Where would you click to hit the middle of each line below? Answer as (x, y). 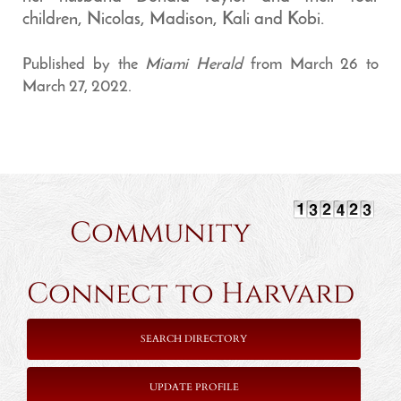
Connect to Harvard (191, 294)
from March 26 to (311, 65)
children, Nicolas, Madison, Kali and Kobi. (173, 20)
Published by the (84, 65)
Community (167, 233)
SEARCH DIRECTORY (194, 339)
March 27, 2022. (77, 87)
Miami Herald (194, 65)
